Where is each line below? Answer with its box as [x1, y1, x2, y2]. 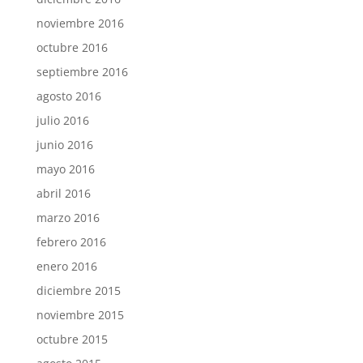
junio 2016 [36, 136, 93, 152]
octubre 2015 [36, 331, 108, 347]
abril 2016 [36, 185, 91, 201]
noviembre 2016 [36, 15, 124, 31]
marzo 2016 [36, 209, 100, 225]
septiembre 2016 [36, 63, 128, 79]
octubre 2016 [36, 39, 108, 55]
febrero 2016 [36, 233, 106, 250]
